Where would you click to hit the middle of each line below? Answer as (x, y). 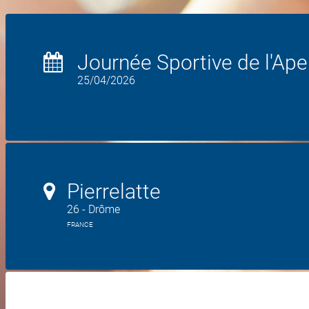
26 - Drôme (93, 209)
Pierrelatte (114, 191)
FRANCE (80, 225)
